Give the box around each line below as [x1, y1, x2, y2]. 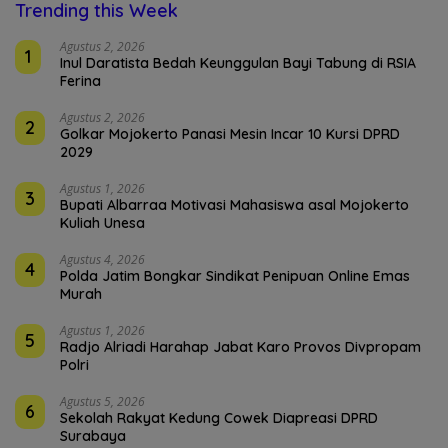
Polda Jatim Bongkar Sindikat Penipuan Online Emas [60, 266, 410, 285]
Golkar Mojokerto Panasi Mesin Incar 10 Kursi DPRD [60, 124, 400, 143]
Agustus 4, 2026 [60, 250, 145, 268]
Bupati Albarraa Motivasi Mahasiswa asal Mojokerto [60, 195, 409, 214]
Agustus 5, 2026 [60, 392, 145, 410]
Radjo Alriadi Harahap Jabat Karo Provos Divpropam [60, 337, 421, 356]
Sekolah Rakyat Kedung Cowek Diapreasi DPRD [60, 408, 378, 427]
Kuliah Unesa [60, 213, 145, 232]
